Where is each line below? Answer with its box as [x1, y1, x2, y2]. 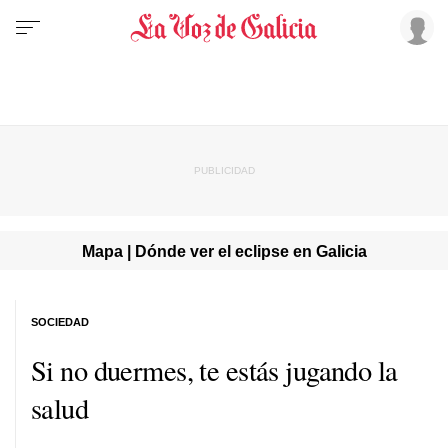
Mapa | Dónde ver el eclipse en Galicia [81, 241, 367, 260]
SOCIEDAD [31, 315, 89, 328]
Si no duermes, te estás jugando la [31, 350, 398, 389]
